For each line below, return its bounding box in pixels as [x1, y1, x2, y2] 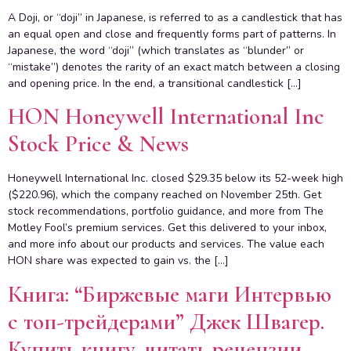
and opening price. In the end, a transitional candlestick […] [8, 76, 302, 91]
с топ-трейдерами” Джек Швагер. [8, 307, 324, 335]
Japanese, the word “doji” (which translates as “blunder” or [8, 43, 304, 58]
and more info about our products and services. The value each [8, 237, 324, 252]
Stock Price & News [8, 130, 189, 158]
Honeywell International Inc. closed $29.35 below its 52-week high [8, 171, 343, 186]
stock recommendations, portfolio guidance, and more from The [8, 204, 324, 219]
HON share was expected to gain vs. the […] [8, 253, 229, 269]
